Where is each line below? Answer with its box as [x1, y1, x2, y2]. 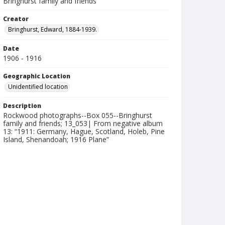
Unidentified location [8, 82, 68, 91]
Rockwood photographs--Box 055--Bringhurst [3, 110, 152, 120]
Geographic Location [3, 72, 70, 80]
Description [3, 101, 41, 110]
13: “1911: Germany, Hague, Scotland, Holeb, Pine [3, 127, 165, 136]
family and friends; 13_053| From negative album [3, 119, 163, 128]
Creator [3, 15, 29, 23]
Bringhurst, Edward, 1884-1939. [8, 25, 97, 34]
